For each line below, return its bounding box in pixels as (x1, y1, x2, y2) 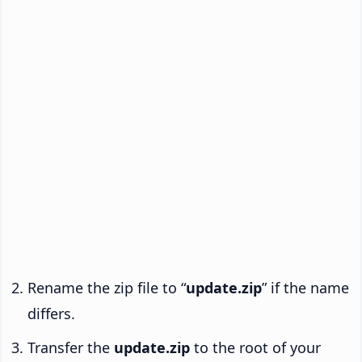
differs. (27, 304, 75, 324)
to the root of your (190, 338, 321, 358)
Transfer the (27, 338, 114, 358)
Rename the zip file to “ (27, 278, 186, 298)
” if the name (262, 278, 349, 298)
